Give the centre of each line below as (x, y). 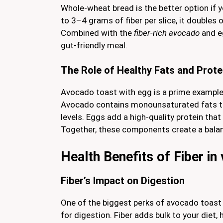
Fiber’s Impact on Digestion (123, 180)
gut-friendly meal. (94, 45)
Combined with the (97, 33)
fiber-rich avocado (167, 33)
